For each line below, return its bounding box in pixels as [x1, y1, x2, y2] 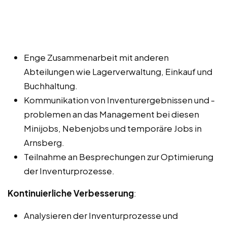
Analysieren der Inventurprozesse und [24, 209, 178, 221]
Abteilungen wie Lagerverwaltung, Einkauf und [24, 65, 212, 77]
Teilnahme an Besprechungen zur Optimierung [24, 150, 213, 162]
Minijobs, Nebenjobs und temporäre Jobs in [24, 122, 202, 134]
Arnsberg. [24, 136, 64, 148]
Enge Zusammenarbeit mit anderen [24, 51, 169, 63]
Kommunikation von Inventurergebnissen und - [24, 94, 215, 105]
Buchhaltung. [24, 80, 78, 91]
